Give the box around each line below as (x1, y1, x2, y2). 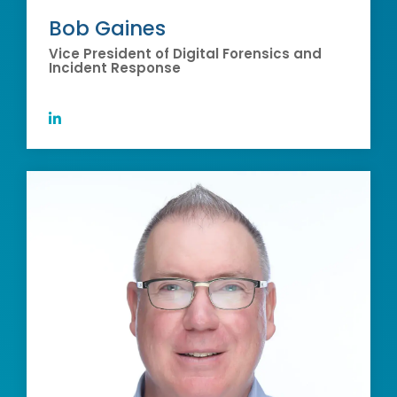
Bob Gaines (49, 13, 166, 43)
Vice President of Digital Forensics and (49, 43, 322, 63)
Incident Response (49, 58, 181, 77)
